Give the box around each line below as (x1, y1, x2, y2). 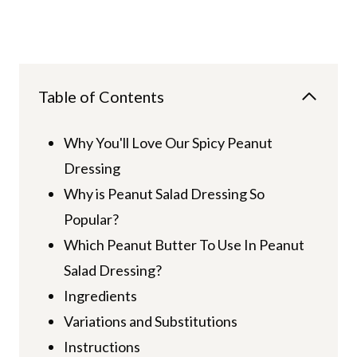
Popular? (63, 210, 119, 228)
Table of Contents (38, 86, 164, 106)
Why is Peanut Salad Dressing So (63, 184, 265, 202)
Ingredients (63, 286, 137, 304)
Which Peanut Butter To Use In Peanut (63, 235, 304, 253)
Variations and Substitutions (63, 312, 237, 330)
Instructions (63, 337, 140, 355)
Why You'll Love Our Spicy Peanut (63, 133, 273, 151)
